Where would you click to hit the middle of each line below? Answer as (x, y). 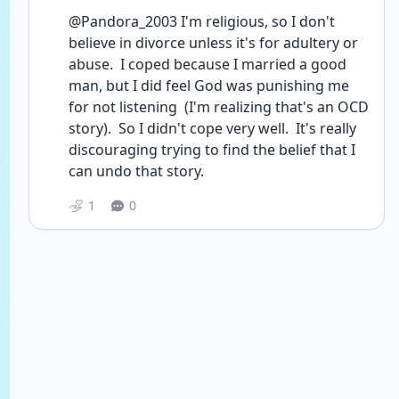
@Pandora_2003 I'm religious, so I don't (202, 21)
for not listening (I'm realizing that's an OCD (219, 107)
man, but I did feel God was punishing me (209, 85)
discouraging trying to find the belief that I (212, 150)
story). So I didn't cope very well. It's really (212, 128)
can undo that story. (136, 171)
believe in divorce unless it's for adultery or (213, 43)
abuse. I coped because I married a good (208, 64)
